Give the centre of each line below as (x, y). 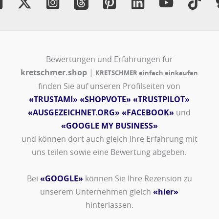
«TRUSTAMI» (54, 99)
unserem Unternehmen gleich (97, 192)
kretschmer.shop (54, 73)
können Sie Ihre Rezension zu (137, 179)
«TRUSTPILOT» (162, 99)
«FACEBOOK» (148, 113)
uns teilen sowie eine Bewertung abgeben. (109, 152)
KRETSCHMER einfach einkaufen (147, 73)
